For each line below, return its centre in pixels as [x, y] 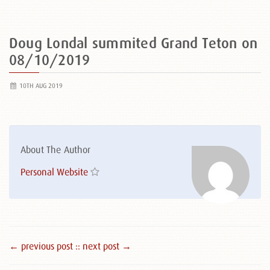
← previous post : [43, 246]
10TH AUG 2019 [40, 86]
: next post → [105, 246]
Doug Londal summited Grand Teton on [133, 43]
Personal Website [54, 172]
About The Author [56, 149]
